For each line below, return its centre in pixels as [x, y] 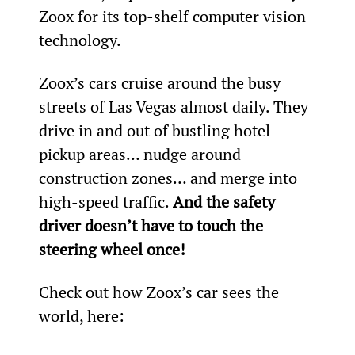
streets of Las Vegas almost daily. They [175, 106]
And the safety [225, 201]
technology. [80, 40]
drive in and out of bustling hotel [156, 130]
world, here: [81, 315]
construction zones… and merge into [170, 177]
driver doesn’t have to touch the [153, 225]
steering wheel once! [112, 249]
